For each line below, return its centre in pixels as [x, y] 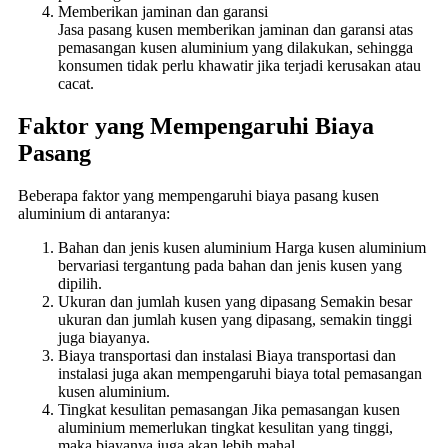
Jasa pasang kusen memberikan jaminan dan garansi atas [235, 29]
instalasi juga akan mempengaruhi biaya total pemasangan [240, 373]
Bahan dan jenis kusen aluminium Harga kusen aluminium [242, 247]
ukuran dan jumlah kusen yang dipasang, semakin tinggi [235, 319]
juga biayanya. [104, 337]
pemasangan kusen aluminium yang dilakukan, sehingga [235, 47]
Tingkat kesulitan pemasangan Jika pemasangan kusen [229, 409]
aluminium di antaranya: [94, 213]
